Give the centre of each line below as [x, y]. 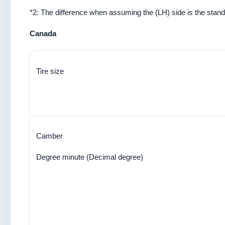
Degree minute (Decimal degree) [90, 157]
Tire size [50, 71]
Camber [49, 136]
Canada [43, 33]
